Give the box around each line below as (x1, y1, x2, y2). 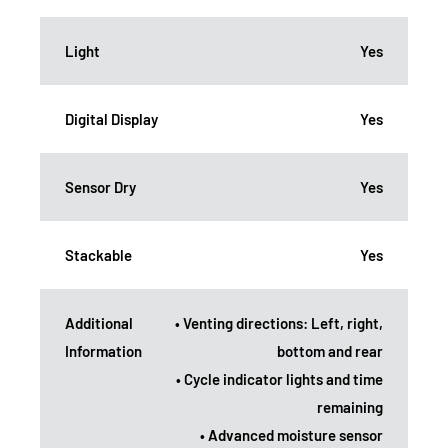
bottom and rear (277, 341, 383, 360)
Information (65, 341, 142, 360)
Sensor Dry (65, 177, 136, 196)
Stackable (65, 245, 132, 264)
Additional (65, 313, 133, 332)
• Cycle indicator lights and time (176, 369, 383, 388)
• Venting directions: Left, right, (175, 313, 383, 332)
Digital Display (65, 109, 158, 128)
